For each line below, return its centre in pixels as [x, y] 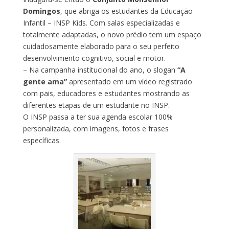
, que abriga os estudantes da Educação [126, 11]
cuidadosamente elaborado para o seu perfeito [101, 46]
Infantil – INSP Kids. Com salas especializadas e [101, 22]
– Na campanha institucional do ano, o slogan [100, 70]
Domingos [41, 11]
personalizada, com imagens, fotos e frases [96, 128]
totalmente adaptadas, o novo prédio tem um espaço [112, 34]
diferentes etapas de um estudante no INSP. [96, 105]
